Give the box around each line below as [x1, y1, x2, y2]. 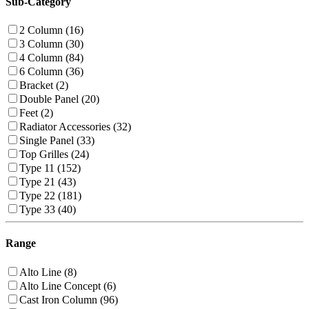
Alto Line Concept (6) [19, 279, 116, 292]
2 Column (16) [19, 24, 83, 37]
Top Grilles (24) [19, 148, 89, 161]
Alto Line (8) [19, 266, 77, 278]
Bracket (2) [19, 79, 68, 92]
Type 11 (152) [19, 162, 81, 175]
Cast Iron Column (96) [19, 293, 118, 306]
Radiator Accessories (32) [19, 121, 131, 133]
